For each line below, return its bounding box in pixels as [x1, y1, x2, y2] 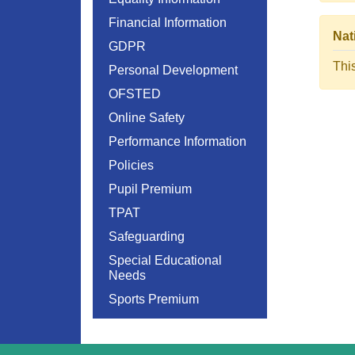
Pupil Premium [109, 182, 192, 196]
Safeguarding [109, 230, 185, 243]
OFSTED [109, 87, 161, 101]
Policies [109, 158, 154, 172]
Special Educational [109, 254, 222, 267]
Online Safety [109, 111, 185, 124]
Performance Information [109, 135, 246, 148]
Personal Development [109, 63, 238, 77]
